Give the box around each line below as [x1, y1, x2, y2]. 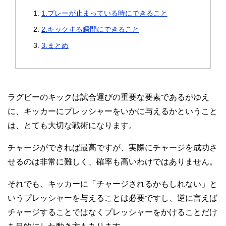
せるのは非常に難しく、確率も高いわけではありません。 [8, 157, 217, 166]
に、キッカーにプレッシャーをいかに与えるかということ [8, 107, 217, 116]
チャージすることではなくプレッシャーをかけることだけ [8, 208, 217, 217]
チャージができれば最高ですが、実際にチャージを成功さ [8, 143, 217, 152]
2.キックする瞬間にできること [41, 25, 139, 34]
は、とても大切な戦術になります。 [8, 121, 137, 130]
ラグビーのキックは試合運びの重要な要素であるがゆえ [8, 93, 209, 102]
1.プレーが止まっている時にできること [41, 9, 167, 18]
